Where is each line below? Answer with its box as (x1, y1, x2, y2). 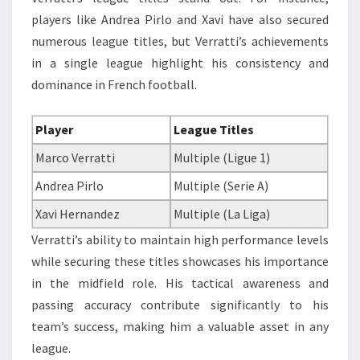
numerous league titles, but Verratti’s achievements (31, 32, 329, 49)
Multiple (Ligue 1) (174, 149, 271, 166)
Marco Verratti (35, 149, 116, 166)
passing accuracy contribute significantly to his (31, 296, 329, 313)
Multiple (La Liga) (174, 205, 271, 222)
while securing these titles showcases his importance (31, 252, 329, 269)
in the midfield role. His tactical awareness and (31, 274, 329, 291)
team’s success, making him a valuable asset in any (31, 317, 329, 334)
